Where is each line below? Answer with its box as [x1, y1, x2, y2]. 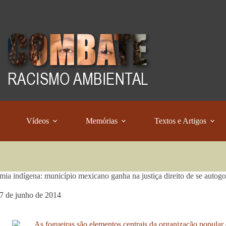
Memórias [86, 117, 118, 125]
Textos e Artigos [154, 117, 207, 125]
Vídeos [26, 117, 49, 125]
